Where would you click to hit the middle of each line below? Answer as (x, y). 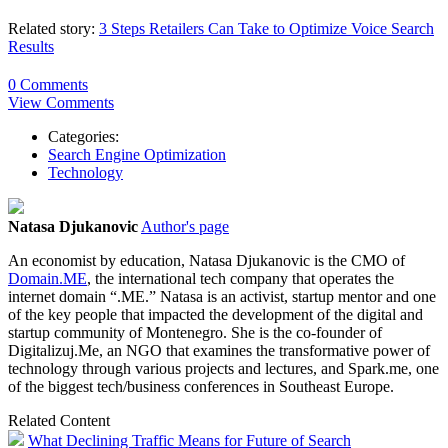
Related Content (59, 421)
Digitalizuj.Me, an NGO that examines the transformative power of (219, 351)
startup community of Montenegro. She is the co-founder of (195, 333)
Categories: (83, 137)
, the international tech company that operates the (240, 279)
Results (31, 47)
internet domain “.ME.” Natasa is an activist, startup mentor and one (222, 297)
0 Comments (48, 85)
